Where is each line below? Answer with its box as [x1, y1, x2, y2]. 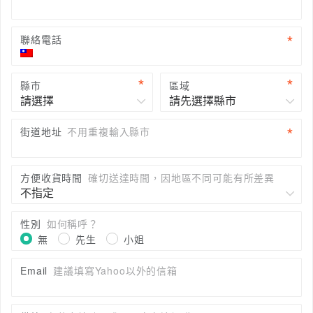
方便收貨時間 [20, 170, 83, 184]
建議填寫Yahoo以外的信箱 [53, 263, 177, 277]
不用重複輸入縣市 [67, 124, 151, 138]
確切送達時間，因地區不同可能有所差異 [88, 170, 275, 184]
